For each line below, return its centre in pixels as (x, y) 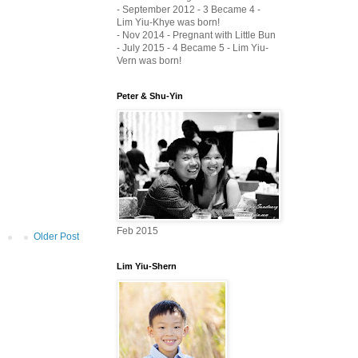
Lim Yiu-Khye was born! (168, 22)
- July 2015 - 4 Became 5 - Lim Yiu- (193, 48)
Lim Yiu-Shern (147, 266)
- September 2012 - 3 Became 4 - (189, 9)
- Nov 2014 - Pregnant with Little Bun (196, 35)
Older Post (56, 236)
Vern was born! (149, 60)
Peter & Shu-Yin (150, 95)
